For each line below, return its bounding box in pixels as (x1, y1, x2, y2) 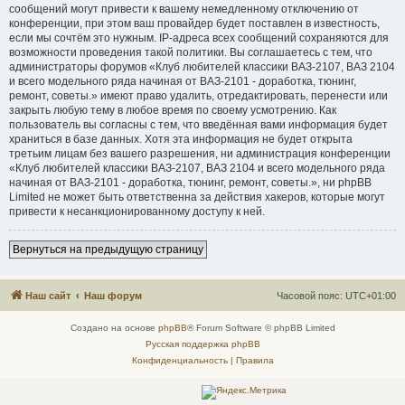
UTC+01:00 (345, 290, 396, 301)
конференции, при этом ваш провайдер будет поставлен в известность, (9, 17, 380, 30)
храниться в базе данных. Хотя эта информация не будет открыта (9, 133, 353, 146)
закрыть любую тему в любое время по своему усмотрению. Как (9, 104, 336, 117)
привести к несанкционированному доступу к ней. (9, 205, 265, 218)
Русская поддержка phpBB (145, 339, 260, 349)
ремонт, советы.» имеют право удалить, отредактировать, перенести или (9, 89, 388, 102)
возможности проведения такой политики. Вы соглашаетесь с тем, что (9, 46, 372, 59)
